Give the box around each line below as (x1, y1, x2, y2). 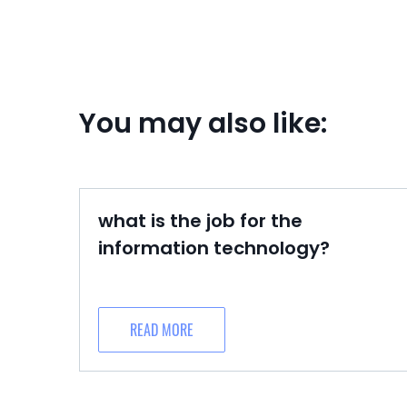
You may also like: (79, 104, 327, 143)
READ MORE (130, 319, 194, 341)
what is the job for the (98, 208, 303, 233)
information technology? (98, 235, 330, 261)
